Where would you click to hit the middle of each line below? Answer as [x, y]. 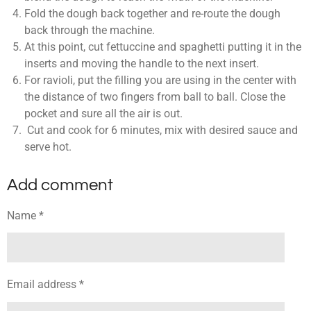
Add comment [60, 185]
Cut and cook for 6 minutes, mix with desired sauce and [161, 130]
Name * [25, 215]
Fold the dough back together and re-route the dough [152, 13]
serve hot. [48, 146]
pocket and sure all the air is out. [103, 113]
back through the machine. [89, 30]
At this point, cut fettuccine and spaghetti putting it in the [162, 47]
